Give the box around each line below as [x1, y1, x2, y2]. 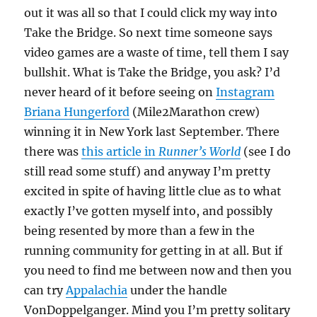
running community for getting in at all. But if [24, 243, 283, 258]
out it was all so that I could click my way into [24, 5, 278, 20]
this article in [81, 144, 159, 158]
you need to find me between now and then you [24, 263, 292, 277]
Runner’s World [158, 144, 241, 158]
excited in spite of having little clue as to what [24, 183, 282, 198]
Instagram [216, 84, 275, 99]
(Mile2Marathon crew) [129, 104, 260, 119]
